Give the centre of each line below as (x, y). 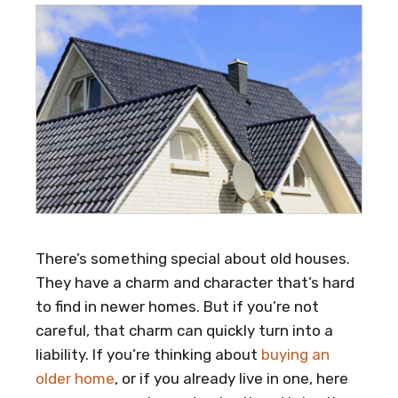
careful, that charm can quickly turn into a (184, 330)
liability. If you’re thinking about (148, 354)
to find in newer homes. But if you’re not (177, 306)
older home (75, 378)
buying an (295, 354)
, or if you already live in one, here (231, 378)
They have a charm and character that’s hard (195, 282)
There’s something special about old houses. (193, 258)
